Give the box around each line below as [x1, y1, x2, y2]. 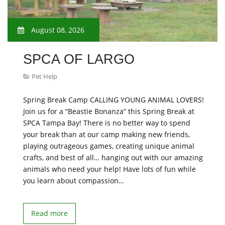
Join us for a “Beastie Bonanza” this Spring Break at [23, 106, 194, 116]
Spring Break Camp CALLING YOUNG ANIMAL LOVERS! [23, 95, 204, 104]
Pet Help [32, 72, 57, 81]
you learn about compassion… [23, 176, 124, 185]
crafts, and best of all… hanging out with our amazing [23, 153, 203, 162]
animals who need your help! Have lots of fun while [23, 164, 196, 174]
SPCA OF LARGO [23, 52, 135, 67]
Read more [31, 208, 68, 218]
